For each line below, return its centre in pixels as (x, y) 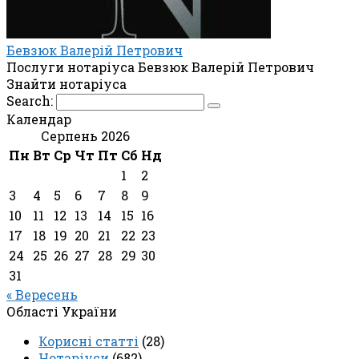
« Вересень (42, 294)
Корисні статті (89, 341)
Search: (31, 100)
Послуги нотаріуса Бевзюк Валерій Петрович (160, 67)
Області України (62, 311)
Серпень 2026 (85, 135)
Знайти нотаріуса (67, 83)
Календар (39, 119)
